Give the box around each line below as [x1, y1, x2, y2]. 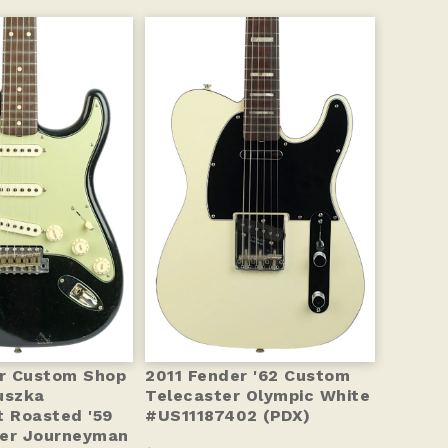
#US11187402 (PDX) [145, 406, 311, 426]
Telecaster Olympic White [145, 386, 370, 406]
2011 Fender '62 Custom [145, 366, 350, 386]
